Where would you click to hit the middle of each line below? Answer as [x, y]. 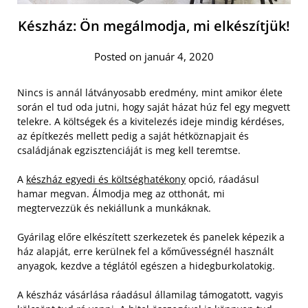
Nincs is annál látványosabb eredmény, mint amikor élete [150, 92]
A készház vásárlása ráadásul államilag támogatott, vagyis [150, 294]
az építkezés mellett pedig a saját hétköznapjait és [133, 135]
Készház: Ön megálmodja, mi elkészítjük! [154, 25]
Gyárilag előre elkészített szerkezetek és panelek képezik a [151, 236]
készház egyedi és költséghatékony [106, 179]
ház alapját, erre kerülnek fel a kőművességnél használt [145, 251]
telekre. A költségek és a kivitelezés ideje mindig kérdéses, [151, 121]
